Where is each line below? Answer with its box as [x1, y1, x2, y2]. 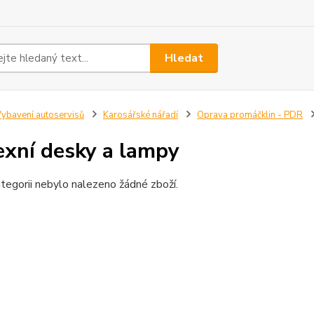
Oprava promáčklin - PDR [196, 109, 303, 121]
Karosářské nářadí [102, 109, 178, 121]
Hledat [165, 50, 204, 66]
